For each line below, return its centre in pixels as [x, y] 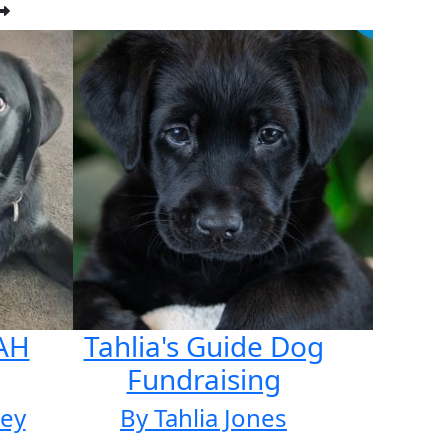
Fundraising [203, 379]
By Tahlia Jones [203, 417]
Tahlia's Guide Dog [203, 346]
